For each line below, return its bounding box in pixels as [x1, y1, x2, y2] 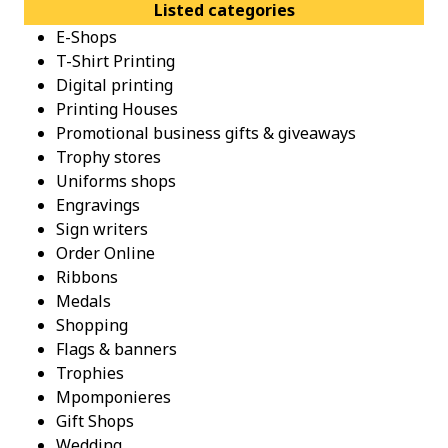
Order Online [56, 242, 155, 265]
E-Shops [56, 26, 117, 49]
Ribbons [56, 266, 118, 289]
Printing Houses [56, 98, 178, 121]
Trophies [56, 362, 124, 385]
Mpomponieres [56, 386, 171, 409]
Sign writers [56, 218, 148, 241]
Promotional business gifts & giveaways [56, 122, 356, 145]
